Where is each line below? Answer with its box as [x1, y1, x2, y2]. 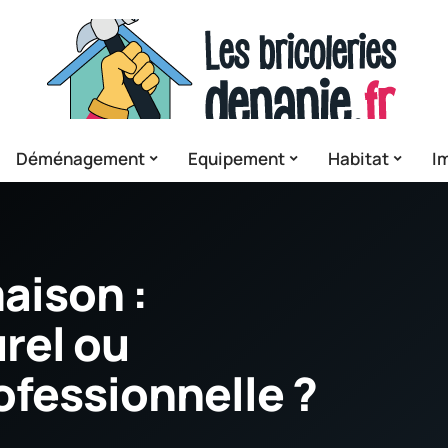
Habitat [328, 146, 389, 170]
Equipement [188, 146, 285, 170]
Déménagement [16, 146, 145, 170]
